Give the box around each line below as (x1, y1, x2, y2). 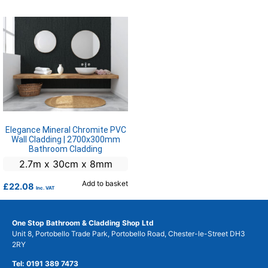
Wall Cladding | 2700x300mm (11, 134, 120, 144)
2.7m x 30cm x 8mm (19, 157, 112, 170)
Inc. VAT (36, 184, 54, 191)
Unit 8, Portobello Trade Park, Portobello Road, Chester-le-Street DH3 (12, 229, 245, 238)
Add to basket (82, 178, 128, 188)
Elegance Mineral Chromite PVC (5, 124, 126, 135)
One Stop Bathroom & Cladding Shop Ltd (12, 218, 154, 227)
